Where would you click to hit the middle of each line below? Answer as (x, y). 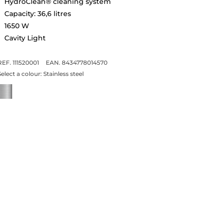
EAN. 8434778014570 (76, 62)
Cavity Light (25, 38)
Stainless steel (63, 73)
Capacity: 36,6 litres (37, 13)
